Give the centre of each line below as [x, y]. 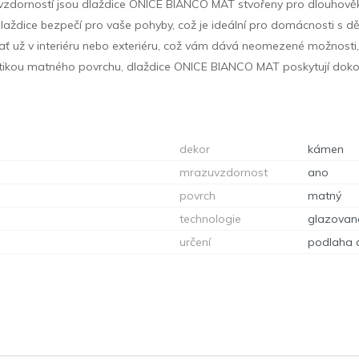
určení [195, 242]
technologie [210, 218]
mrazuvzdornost [224, 172]
